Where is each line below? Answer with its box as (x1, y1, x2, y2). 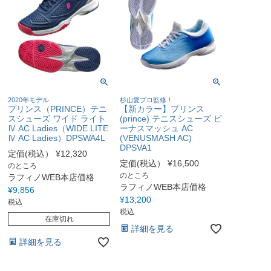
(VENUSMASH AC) (120, 132, 192, 143)
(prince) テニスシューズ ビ (120, 113, 223, 123)
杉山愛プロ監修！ (120, 96, 174, 103)
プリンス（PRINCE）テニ (7, 103, 107, 114)
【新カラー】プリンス (120, 103, 205, 114)
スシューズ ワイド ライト (7, 113, 106, 123)
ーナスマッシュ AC (120, 123, 194, 133)
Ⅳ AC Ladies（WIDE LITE (7, 123, 108, 133)
